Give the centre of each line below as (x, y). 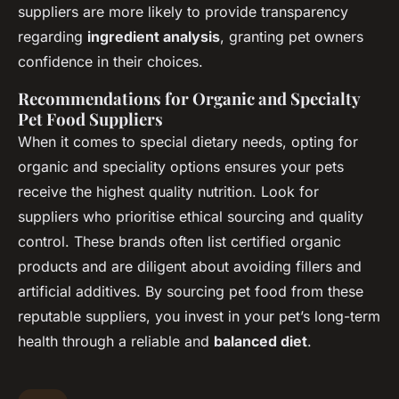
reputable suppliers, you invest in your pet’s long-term (199, 316)
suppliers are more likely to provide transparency (183, 11)
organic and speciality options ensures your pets (181, 166)
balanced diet (261, 341)
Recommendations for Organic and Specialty (189, 98)
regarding (53, 36)
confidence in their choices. (110, 61)
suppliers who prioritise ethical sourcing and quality (191, 216)
